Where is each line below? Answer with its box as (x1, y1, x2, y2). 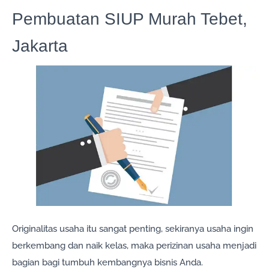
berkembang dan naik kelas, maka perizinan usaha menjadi (12, 240, 256, 252)
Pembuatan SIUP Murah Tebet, (12, 10, 247, 28)
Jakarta (12, 37, 68, 55)
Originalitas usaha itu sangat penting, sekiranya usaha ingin (12, 223, 253, 235)
